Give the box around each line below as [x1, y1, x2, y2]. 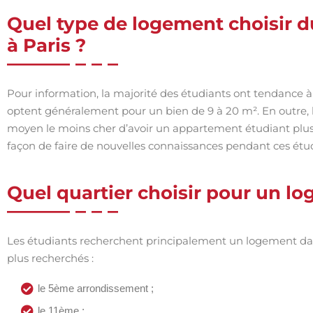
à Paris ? [7, 34, 86, 57]
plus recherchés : [7, 252, 94, 265]
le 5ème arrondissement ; [38, 282, 154, 294]
